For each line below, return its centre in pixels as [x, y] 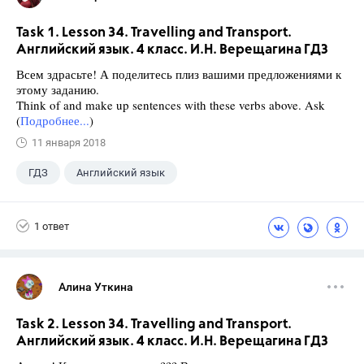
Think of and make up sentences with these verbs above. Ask [171, 105]
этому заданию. [58, 89]
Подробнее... [55, 120]
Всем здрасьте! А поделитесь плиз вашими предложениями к [179, 74]
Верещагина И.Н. [70, 204]
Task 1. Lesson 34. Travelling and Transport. [154, 33]
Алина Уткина [96, 287]
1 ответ [52, 226]
